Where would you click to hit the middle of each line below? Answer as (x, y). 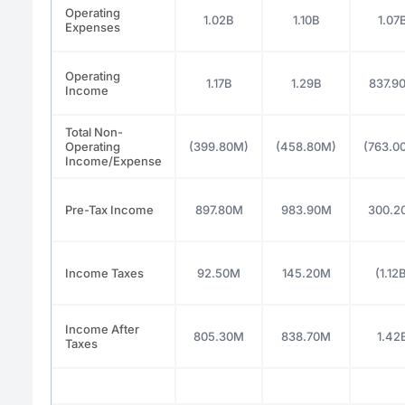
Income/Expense (113, 160)
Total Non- (94, 132)
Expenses (93, 27)
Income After (102, 329)
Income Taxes (104, 273)
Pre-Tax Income (109, 209)
